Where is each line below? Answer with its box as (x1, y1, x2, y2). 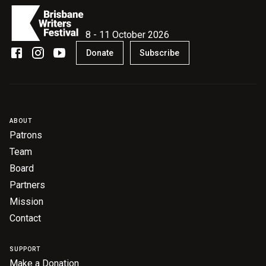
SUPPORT (9, 245, 40, 252)
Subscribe (140, 47, 180, 58)
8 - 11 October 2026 (85, 28, 169, 40)
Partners (9, 179, 45, 191)
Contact (9, 212, 41, 224)
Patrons (9, 129, 42, 141)
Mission (9, 195, 43, 207)
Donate (85, 47, 113, 58)
